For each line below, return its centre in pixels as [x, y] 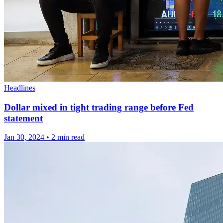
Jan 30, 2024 [24, 137]
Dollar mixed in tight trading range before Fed [99, 107]
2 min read [68, 137]
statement [23, 118]
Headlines [20, 88]
